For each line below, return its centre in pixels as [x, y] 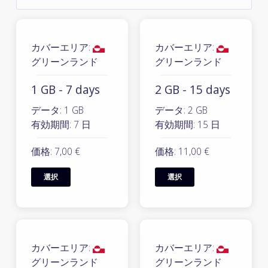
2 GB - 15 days [193, 89]
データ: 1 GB [57, 110]
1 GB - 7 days [66, 89]
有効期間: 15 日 [188, 124]
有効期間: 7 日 [61, 124]
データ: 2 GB [181, 110]
